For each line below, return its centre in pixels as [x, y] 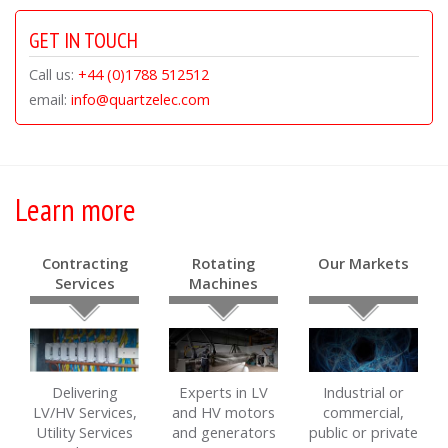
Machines [224, 282]
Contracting [84, 262]
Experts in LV [224, 391]
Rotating [224, 262]
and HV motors [224, 411]
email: [49, 99]
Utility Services [84, 431]
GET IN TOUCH [83, 39]
